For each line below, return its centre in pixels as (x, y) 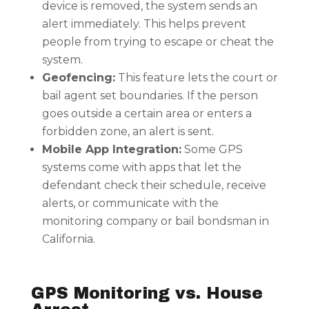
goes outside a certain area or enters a (147, 114)
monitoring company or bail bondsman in (155, 221)
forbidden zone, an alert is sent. (128, 132)
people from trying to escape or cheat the (158, 42)
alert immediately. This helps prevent (144, 24)
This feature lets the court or (196, 78)
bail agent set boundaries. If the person (150, 96)
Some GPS (212, 150)
